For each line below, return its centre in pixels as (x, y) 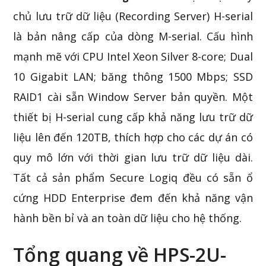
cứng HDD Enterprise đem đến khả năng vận (133, 198)
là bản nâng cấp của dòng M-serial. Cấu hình (133, 36)
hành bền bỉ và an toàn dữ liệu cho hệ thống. (128, 218)
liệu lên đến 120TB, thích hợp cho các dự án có (133, 137)
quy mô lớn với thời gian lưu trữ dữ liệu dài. (133, 157)
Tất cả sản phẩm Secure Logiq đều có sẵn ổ (133, 178)
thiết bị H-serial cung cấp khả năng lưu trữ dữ (133, 117)
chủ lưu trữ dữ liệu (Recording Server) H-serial (133, 16)
